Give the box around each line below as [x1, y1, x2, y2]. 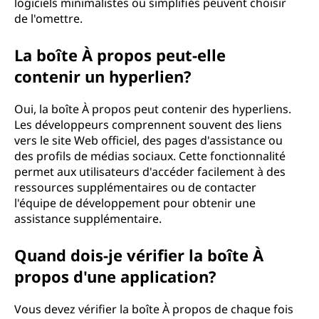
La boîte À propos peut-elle [14, 44, 226, 66]
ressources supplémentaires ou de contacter [14, 179, 256, 195]
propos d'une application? [14, 266, 216, 287]
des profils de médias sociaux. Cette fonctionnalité [14, 148, 286, 164]
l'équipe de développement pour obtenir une [14, 195, 256, 211]
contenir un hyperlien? [14, 66, 192, 87]
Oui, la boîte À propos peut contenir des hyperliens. [14, 101, 291, 117]
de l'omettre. [14, 11, 83, 26]
